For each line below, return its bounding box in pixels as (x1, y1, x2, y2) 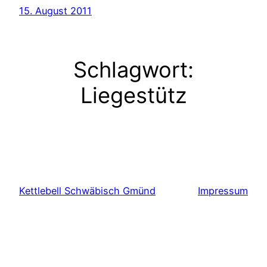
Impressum (198, 184, 248, 197)
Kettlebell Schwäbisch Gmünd (19, 184, 156, 197)
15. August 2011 (19, 5, 92, 17)
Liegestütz (80, 82, 187, 108)
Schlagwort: (73, 56, 194, 83)
